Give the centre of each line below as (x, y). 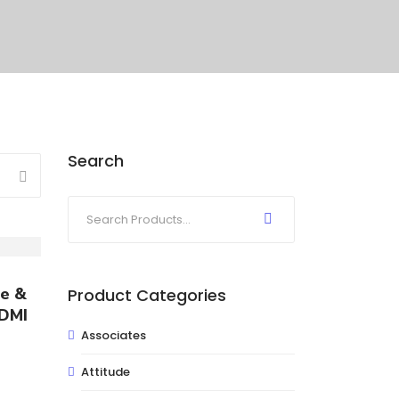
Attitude (106, 372)
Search (96, 161)
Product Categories (147, 295)
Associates (114, 335)
